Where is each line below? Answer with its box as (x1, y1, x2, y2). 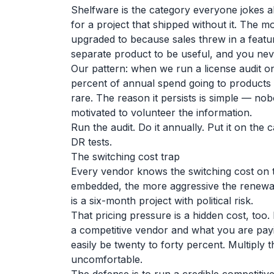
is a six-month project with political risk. (71, 194, 253, 207)
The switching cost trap (71, 150, 180, 163)
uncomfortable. (71, 253, 143, 265)
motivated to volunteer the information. (71, 106, 252, 119)
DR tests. (71, 136, 112, 148)
